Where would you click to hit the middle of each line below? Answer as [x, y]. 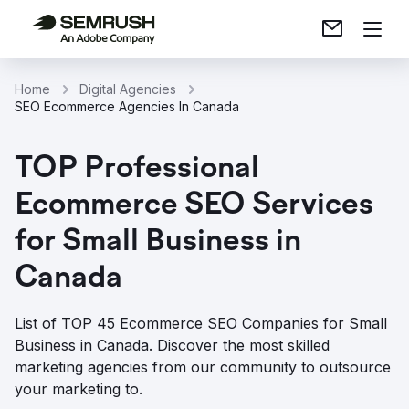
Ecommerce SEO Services [194, 206]
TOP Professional [137, 170]
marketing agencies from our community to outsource [203, 367]
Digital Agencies [128, 89]
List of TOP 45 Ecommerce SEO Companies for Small [201, 323]
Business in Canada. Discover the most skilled [172, 345]
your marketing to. [79, 389]
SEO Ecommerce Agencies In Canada [127, 106]
